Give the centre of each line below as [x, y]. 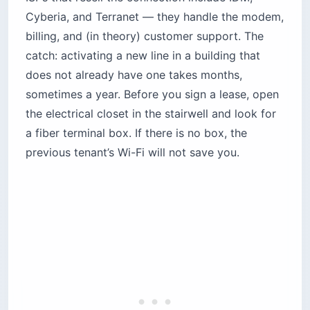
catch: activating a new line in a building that [143, 55]
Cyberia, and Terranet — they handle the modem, [155, 16]
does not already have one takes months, [134, 74]
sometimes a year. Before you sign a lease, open [152, 94]
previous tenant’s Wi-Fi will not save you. [133, 152]
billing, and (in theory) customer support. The [145, 36]
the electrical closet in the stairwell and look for [151, 113]
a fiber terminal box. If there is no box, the [136, 133]
